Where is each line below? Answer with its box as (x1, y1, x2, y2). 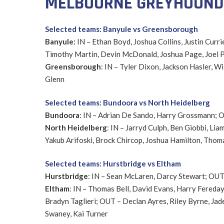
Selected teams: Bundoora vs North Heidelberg (44, 97, 210, 107)
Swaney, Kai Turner (44, 208, 108, 218)
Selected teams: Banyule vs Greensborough (44, 24, 198, 33)
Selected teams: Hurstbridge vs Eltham (44, 158, 181, 168)
